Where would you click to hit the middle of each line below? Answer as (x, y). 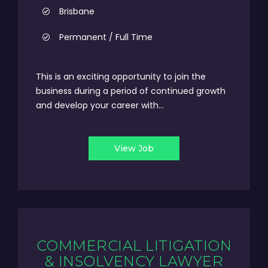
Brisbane (77, 11)
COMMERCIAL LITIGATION (134, 246)
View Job (134, 148)
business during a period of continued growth (131, 91)
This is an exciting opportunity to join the (121, 77)
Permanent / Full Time (106, 37)
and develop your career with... (100, 105)
